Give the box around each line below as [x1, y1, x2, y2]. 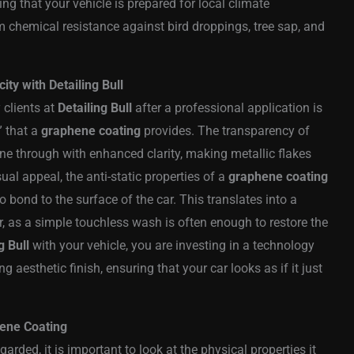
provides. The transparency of [141, 123, 310, 139]
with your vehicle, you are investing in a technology [29, 238, 314, 254]
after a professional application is [132, 100, 322, 116]
